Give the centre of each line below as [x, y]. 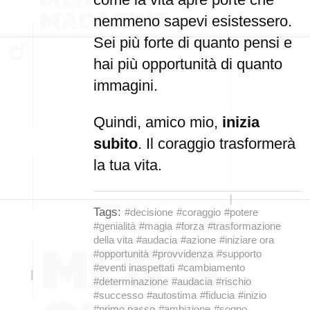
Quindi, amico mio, [158, 122]
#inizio [252, 295]
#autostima [172, 295]
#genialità [115, 226]
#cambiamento [211, 267]
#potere [241, 212]
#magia [156, 226]
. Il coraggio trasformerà [217, 144]
